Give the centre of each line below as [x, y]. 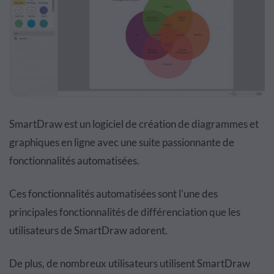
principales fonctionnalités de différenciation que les [125, 212]
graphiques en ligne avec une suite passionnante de [122, 142]
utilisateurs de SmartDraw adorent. [88, 230]
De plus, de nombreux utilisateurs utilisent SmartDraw [130, 263]
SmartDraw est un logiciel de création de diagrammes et [134, 124]
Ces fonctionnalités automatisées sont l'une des [113, 193]
